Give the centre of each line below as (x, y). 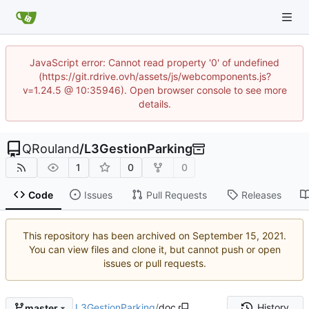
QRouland (51, 149)
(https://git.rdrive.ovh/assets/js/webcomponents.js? (154, 76)
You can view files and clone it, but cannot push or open (154, 250)
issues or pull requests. (154, 263)
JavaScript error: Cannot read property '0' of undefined (154, 62)
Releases (261, 195)
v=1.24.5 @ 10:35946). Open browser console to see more (154, 90)
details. (154, 104)
